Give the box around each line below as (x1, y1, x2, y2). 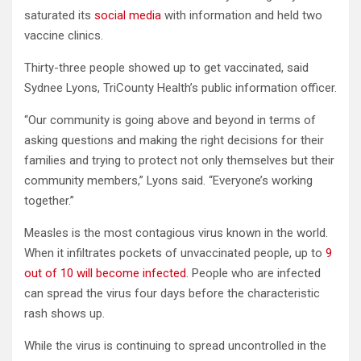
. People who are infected (186, 265, 321, 280)
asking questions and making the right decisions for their (24, 132, 324, 147)
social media (91, 7, 161, 23)
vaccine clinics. (24, 27, 103, 43)
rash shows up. (24, 305, 105, 321)
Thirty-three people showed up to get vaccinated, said (24, 60, 309, 75)
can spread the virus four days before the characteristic (24, 285, 320, 301)
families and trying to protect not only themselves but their (24, 152, 334, 168)
